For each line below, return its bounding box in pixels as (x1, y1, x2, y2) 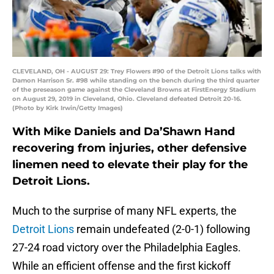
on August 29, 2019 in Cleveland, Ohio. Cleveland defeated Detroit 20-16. (12, 95, 242, 103)
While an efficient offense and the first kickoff (12, 259, 231, 273)
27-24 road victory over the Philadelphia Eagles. (12, 241, 241, 254)
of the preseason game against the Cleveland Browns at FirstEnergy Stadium (12, 86, 256, 94)
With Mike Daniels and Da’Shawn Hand (12, 125, 235, 139)
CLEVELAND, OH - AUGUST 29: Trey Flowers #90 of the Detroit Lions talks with (12, 67, 261, 76)
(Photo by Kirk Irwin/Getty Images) (12, 104, 123, 113)
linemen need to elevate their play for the (12, 158, 248, 172)
